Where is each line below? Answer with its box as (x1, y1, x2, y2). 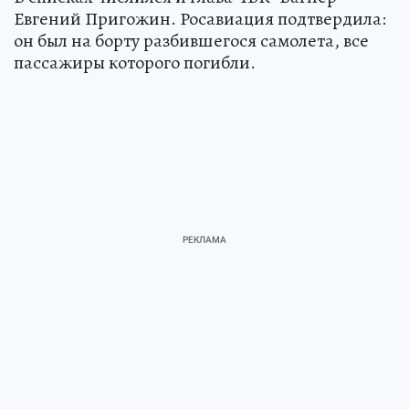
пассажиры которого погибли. (14, 49, 256, 75)
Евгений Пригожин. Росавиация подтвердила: (14, 5, 386, 31)
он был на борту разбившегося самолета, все (14, 27, 369, 53)
